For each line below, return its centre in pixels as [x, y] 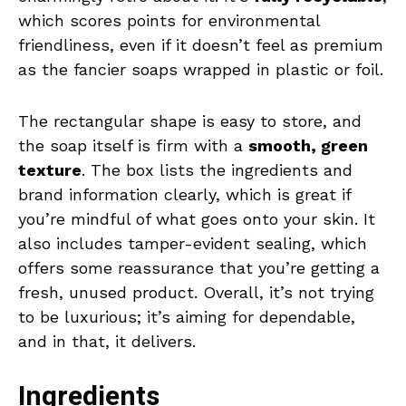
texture [50, 170]
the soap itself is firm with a [133, 146]
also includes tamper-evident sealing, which [193, 244]
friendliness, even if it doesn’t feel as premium [201, 45]
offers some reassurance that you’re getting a [199, 268]
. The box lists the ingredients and [217, 170]
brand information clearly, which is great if [184, 195]
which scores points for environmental [169, 21]
